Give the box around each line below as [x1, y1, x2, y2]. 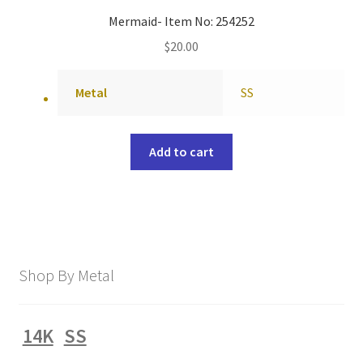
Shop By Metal [18, 264, 114, 285]
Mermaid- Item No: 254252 [109, 13, 254, 30]
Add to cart [149, 143, 214, 160]
